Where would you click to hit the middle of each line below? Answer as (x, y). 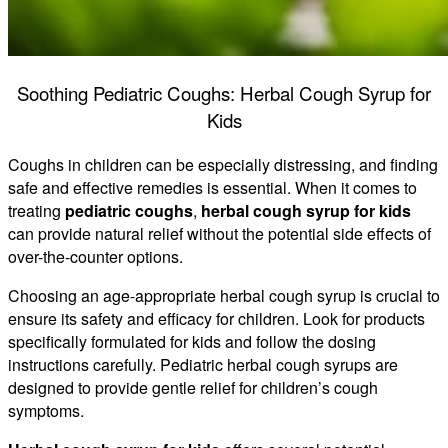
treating (36, 210)
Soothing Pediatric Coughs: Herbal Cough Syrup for (224, 92)
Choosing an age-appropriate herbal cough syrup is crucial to (224, 295)
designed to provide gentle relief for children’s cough (193, 387)
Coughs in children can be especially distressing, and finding (223, 164)
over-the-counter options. (95, 256)
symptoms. (46, 410)
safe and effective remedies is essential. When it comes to (212, 187)
